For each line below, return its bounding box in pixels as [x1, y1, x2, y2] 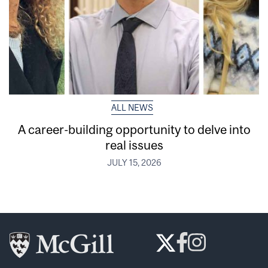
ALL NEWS [111, 102, 153, 112]
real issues [105, 137, 163, 152]
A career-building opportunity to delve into [17, 121, 251, 136]
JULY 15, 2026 [106, 157, 162, 167]
